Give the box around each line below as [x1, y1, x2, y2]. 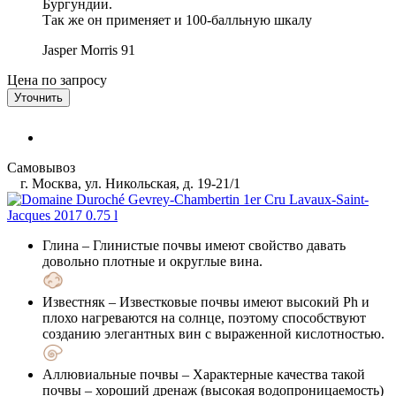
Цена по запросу [7, 72, 107, 88]
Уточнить [14, 90, 63, 104]
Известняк [42, 293, 105, 309]
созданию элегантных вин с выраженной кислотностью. [42, 325, 385, 341]
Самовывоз [7, 159, 75, 175]
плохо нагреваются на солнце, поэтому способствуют [42, 309, 366, 325]
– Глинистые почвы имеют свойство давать [79, 237, 346, 253]
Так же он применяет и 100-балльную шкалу [42, 11, 312, 27]
